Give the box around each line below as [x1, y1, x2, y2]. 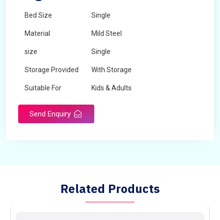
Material [25, 29, 50, 37]
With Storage [91, 66, 132, 74]
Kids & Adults [91, 84, 132, 92]
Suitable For [25, 84, 61, 92]
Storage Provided [25, 66, 79, 74]
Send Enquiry [29, 110, 73, 118]
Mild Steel [91, 29, 122, 37]
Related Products [60, 181, 160, 196]
